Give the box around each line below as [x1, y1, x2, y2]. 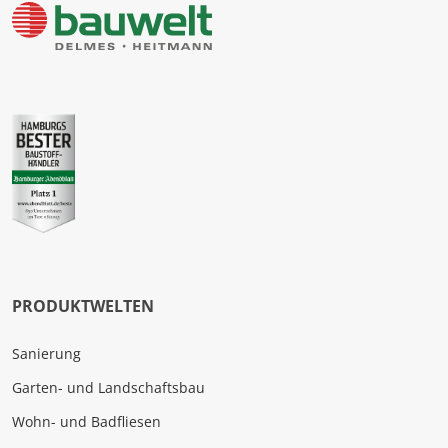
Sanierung [12, 344, 81, 364]
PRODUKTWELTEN [12, 295, 154, 318]
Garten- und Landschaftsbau [12, 378, 205, 398]
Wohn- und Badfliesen [12, 411, 161, 431]
